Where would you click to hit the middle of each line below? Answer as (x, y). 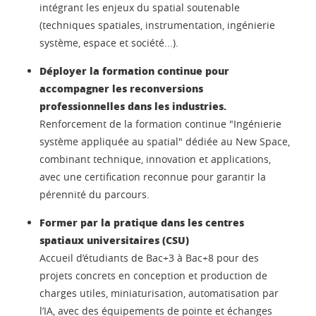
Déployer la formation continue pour (134, 70)
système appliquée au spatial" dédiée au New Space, (165, 141)
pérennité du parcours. (95, 194)
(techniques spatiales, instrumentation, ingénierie (157, 25)
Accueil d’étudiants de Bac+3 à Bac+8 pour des (149, 257)
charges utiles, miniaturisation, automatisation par (159, 293)
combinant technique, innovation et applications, (155, 159)
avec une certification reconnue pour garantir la (153, 176)
